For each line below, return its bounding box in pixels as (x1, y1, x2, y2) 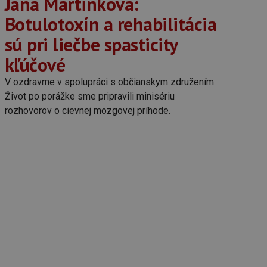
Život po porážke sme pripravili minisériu (4, 91, 175, 102)
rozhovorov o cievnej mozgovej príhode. (4, 105, 170, 116)
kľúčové (4, 52, 66, 77)
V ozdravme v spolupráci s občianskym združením (4, 76, 214, 88)
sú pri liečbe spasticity (4, 32, 178, 57)
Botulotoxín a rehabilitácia (4, 12, 217, 36)
